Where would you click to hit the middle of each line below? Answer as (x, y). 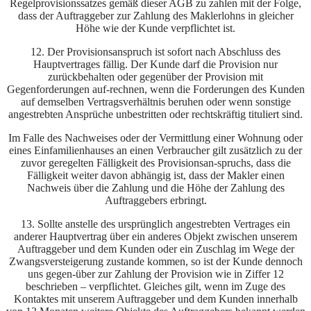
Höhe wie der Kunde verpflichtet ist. (155, 28)
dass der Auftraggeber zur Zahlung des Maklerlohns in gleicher (155, 16)
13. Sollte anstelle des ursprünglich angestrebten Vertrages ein (155, 224)
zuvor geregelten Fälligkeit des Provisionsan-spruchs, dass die (155, 163)
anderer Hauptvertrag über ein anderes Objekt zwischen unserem (155, 237)
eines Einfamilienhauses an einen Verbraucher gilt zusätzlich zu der (155, 151)
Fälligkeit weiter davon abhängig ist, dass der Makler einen (155, 176)
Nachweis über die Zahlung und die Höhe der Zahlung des (155, 188)
